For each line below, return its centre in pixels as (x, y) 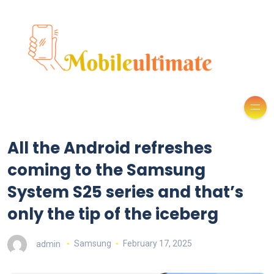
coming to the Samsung (106, 170)
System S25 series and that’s (125, 192)
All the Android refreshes (110, 148)
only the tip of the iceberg (113, 214)
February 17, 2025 (157, 244)
